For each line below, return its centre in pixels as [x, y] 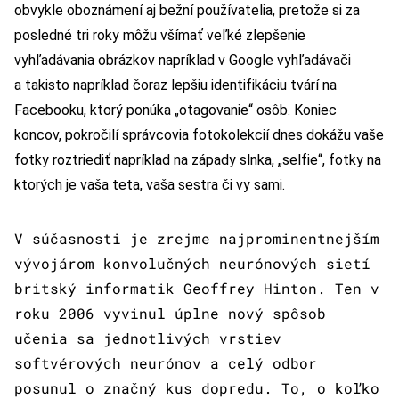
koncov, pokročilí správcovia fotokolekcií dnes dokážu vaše [199, 135]
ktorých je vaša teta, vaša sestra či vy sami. [150, 185]
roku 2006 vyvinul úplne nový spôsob [170, 313]
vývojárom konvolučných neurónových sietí [192, 264]
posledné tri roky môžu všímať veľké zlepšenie [160, 36]
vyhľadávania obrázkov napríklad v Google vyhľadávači [183, 61]
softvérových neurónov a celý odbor [166, 363]
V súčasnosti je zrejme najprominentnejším [197, 239]
